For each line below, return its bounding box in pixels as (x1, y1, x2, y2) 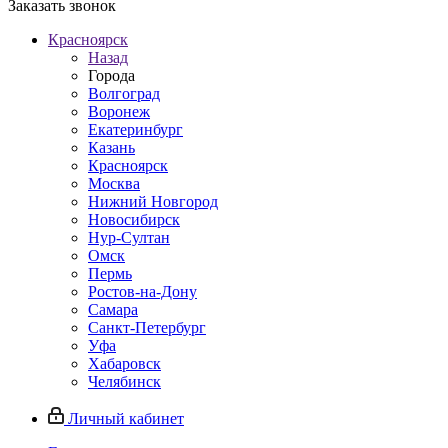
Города (88, 67, 135, 84)
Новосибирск (88, 211, 180, 228)
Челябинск (88, 373, 161, 390)
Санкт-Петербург (88, 319, 206, 336)
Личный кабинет (68, 410, 184, 427)
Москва (88, 175, 140, 192)
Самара (88, 301, 138, 318)
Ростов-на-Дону (88, 283, 197, 300)
